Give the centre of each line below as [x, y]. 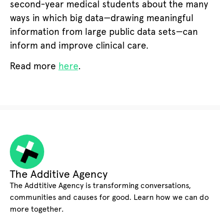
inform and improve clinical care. [79, 45]
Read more [34, 66]
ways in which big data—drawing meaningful [102, 18]
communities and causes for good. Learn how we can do [109, 197]
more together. [37, 209]
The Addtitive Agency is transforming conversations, [100, 185]
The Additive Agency [59, 174]
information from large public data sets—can [104, 31]
